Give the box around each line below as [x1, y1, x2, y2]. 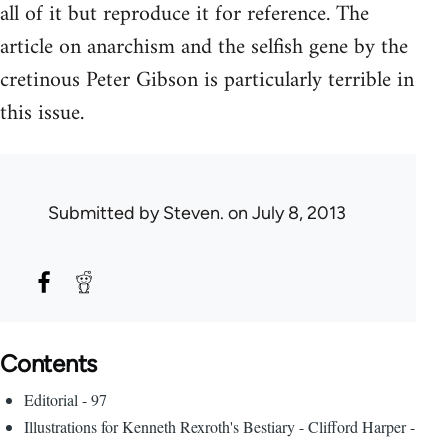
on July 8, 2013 [224, 201, 346, 224]
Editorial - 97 [24, 388, 107, 410]
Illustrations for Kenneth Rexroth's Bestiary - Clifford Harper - [24, 415, 415, 437]
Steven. [163, 201, 224, 224]
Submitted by [48, 201, 163, 224]
